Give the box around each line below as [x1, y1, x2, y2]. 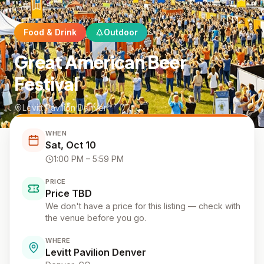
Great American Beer [14, 51, 186, 73]
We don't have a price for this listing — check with [45, 201, 240, 211]
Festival [14, 72, 78, 95]
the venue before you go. [45, 213, 146, 223]
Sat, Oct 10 [45, 139, 96, 151]
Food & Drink [24, 27, 77, 37]
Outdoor [104, 27, 138, 37]
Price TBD [45, 187, 92, 199]
